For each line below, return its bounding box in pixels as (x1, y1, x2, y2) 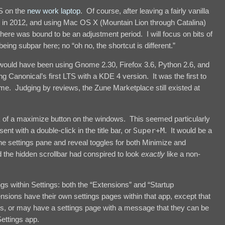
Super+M (133, 126, 165, 135)
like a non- (165, 149, 200, 158)
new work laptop (27, 6, 80, 15)
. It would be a (165, 126, 212, 135)
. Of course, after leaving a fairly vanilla (80, 6, 209, 15)
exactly (141, 149, 165, 158)
